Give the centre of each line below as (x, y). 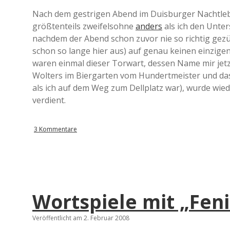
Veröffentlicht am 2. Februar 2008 (81, 218)
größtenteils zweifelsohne (84, 26)
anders (149, 26)
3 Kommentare (55, 129)
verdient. (49, 100)
